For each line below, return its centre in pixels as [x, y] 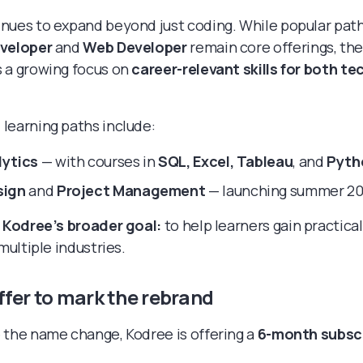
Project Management [131, 190]
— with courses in [98, 161]
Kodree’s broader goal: [82, 225]
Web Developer [135, 47]
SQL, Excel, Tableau [226, 161]
